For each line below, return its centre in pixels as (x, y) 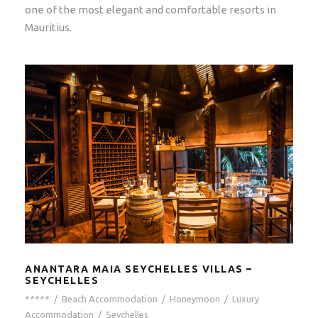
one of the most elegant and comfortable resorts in (150, 9)
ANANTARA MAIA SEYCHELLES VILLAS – (139, 269)
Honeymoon (195, 298)
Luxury (246, 298)
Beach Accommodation (110, 298)
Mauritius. (48, 27)
